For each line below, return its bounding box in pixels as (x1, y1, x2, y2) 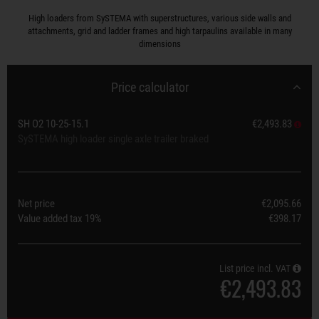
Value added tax (18, 212, 85, 225)
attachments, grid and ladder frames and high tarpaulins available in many (27, 26, 292, 36)
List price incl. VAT (219, 263, 293, 274)
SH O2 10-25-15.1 (18, 117, 89, 130)
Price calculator (111, 80, 189, 95)
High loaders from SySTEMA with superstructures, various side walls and (28, 13, 291, 23)
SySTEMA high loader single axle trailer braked (18, 132, 209, 145)
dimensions (138, 38, 181, 49)
